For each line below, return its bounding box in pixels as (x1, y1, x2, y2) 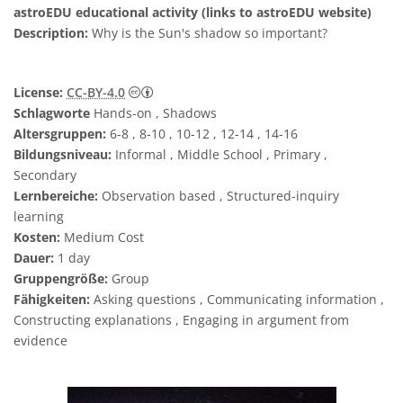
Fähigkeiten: (13, 291, 90, 308)
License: (13, 84, 63, 101)
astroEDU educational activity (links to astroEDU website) (13, 4, 372, 21)
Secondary (13, 166, 76, 184)
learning (13, 208, 64, 225)
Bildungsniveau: (13, 146, 112, 163)
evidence (13, 332, 67, 349)
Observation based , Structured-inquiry (98, 187, 339, 204)
